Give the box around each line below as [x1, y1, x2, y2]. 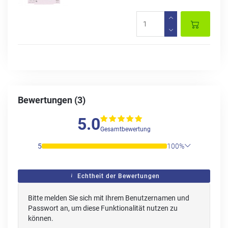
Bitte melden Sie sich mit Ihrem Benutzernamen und [28, 193, 189, 202]
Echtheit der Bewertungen [75, 172, 160, 180]
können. [28, 214, 53, 222]
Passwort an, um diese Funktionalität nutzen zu [28, 204, 178, 212]
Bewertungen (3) [18, 95, 85, 105]
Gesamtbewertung [100, 126, 151, 133]
